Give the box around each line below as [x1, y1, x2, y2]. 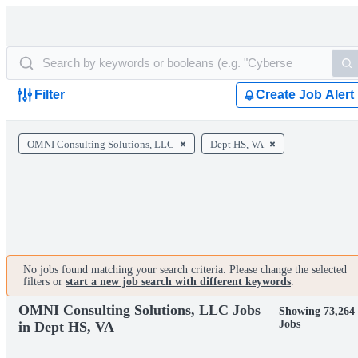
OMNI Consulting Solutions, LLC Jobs [18, 301, 261, 318]
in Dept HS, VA [18, 318, 114, 335]
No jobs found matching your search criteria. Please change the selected [23, 264, 347, 276]
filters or [23, 276, 66, 288]
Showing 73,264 [279, 305, 356, 317]
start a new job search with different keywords [66, 276, 291, 288]
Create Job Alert [256, 88, 354, 101]
